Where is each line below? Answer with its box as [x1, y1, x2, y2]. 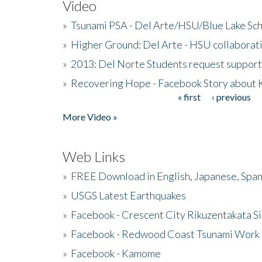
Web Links [63, 147, 125, 165]
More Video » [63, 111, 118, 122]
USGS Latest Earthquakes [71, 188, 186, 202]
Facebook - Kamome [71, 246, 161, 260]
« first [177, 91, 201, 102]
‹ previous [211, 91, 251, 102]
